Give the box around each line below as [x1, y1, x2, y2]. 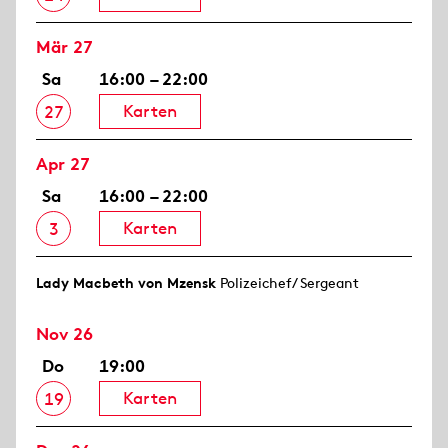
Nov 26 [36, 323, 93, 346]
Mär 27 [36, 36, 93, 59]
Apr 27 [36, 153, 90, 176]
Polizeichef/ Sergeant [216, 274, 359, 293]
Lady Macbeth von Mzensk [36, 274, 216, 293]
